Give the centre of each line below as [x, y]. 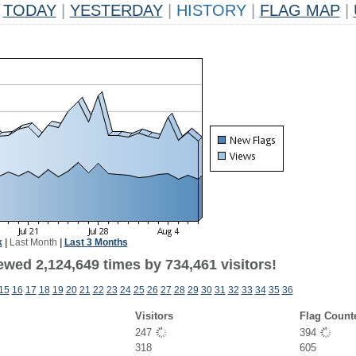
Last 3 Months [96, 242]
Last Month [33, 242]
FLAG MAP [300, 10]
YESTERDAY [116, 10]
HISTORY [211, 10]
